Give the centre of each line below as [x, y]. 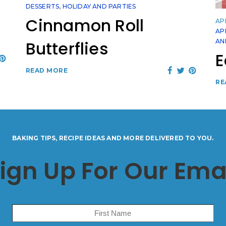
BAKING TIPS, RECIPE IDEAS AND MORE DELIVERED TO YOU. [113, 138]
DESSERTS [42, 6]
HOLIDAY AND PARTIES [99, 6]
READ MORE [47, 70]
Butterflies [67, 49]
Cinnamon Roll [85, 25]
